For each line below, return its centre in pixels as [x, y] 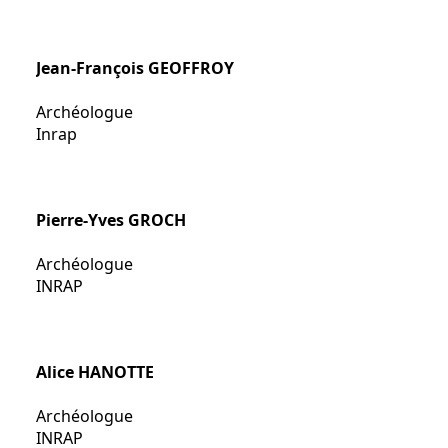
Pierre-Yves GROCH [111, 220]
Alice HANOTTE [95, 372]
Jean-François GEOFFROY [135, 68]
